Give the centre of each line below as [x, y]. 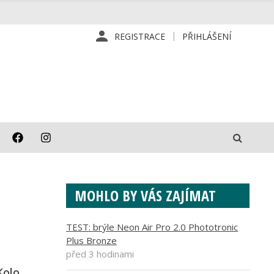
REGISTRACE [140, 36]
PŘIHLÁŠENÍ [207, 36]
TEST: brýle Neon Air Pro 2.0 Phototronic [152, 227]
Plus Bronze [91, 240]
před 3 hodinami [100, 254]
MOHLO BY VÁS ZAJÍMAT [145, 195]
